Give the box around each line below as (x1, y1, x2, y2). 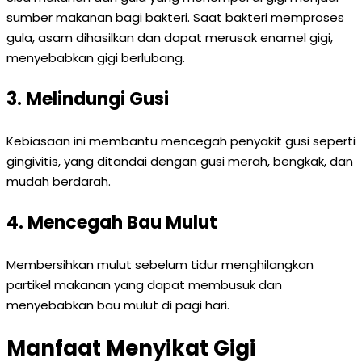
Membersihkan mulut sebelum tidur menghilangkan (6, 256, 314, 273)
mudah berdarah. (6, 173, 111, 190)
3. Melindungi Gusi (6, 86, 169, 112)
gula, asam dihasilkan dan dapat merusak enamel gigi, (6, 29, 333, 46)
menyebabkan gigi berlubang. (6, 49, 185, 66)
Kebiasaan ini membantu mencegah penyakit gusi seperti (6, 133, 356, 149)
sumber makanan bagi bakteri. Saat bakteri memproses (6, 9, 344, 26)
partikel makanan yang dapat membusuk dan (6, 276, 282, 293)
